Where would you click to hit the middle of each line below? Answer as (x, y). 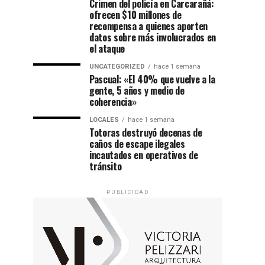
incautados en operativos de (144, 155)
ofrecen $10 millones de (135, 15)
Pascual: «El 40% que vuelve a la (152, 79)
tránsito (106, 166)
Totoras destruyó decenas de (146, 132)
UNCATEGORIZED (117, 67)
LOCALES (104, 120)
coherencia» (113, 102)
